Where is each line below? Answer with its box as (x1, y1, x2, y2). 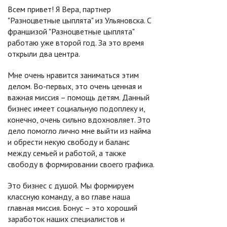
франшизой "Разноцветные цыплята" (8, 26, 134, 36)
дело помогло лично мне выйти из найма (8, 126, 151, 136)
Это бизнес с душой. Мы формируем (8, 180, 134, 191)
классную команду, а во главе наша (8, 192, 130, 202)
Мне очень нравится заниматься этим (8, 70, 139, 80)
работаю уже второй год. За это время (8, 37, 144, 48)
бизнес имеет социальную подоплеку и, (8, 103, 145, 113)
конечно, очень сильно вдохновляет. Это (8, 115, 150, 125)
